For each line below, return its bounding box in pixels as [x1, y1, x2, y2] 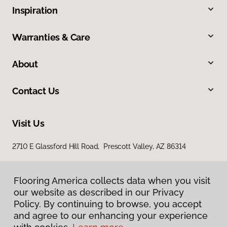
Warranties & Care [12, 32, 90, 43]
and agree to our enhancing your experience [14, 210, 208, 221]
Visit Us [12, 118, 45, 129]
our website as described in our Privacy [14, 187, 184, 198]
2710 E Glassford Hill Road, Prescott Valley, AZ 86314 [12, 142, 186, 151]
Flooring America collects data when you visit [14, 175, 210, 186]
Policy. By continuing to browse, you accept [14, 199, 202, 209]
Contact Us [12, 86, 60, 97]
